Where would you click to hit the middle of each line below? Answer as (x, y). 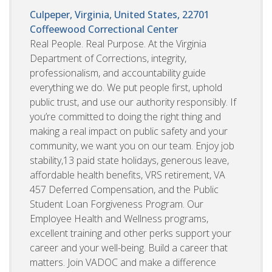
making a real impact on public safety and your (129, 131)
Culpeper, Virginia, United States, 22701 (120, 14)
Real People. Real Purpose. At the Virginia (118, 43)
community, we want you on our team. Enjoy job (132, 145)
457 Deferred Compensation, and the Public (124, 189)
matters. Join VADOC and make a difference (123, 262)
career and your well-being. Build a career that (129, 247)
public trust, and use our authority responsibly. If (133, 102)
